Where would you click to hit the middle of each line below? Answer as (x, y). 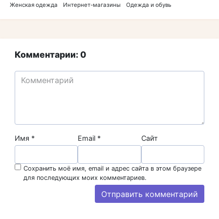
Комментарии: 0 (50, 54)
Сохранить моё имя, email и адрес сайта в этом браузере (112, 169)
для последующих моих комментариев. (85, 178)
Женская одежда (34, 5)
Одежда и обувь (149, 5)
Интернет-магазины (92, 5)
